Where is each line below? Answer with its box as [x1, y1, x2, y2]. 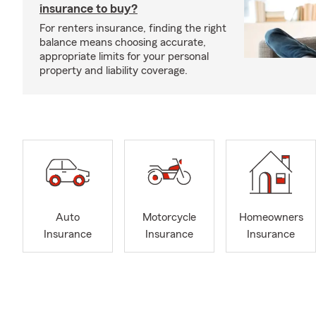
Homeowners [238, 212, 303, 224]
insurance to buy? [39, 2, 138, 15]
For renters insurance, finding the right [39, 23, 226, 34]
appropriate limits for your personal [39, 51, 209, 62]
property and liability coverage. [39, 65, 188, 76]
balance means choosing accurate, [39, 37, 206, 48]
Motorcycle [142, 212, 196, 224]
